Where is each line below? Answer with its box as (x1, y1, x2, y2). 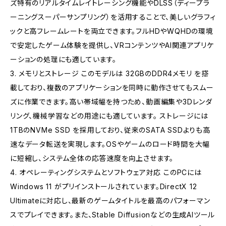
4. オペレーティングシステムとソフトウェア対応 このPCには (10, 167, 202, 177)
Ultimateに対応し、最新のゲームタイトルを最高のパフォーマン (10, 196, 210, 205)
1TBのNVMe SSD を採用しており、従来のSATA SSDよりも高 (10, 125, 210, 134)
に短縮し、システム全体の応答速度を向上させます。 (10, 153, 174, 162)
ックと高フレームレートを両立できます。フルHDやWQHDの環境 (10, 26, 213, 35)
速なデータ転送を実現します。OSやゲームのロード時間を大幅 (10, 139, 210, 148)
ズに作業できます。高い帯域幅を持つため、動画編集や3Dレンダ (10, 97, 212, 106)
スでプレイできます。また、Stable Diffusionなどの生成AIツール (10, 210, 215, 219)
